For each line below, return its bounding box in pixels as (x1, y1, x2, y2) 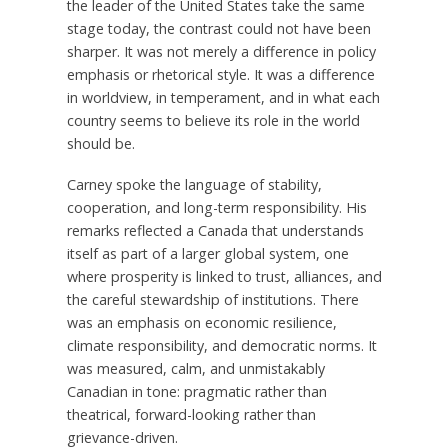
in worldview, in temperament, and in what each (66, 87, 380, 107)
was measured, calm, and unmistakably (66, 358, 325, 378)
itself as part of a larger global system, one (66, 243, 349, 263)
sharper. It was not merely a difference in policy (66, 41, 376, 61)
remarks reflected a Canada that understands (66, 220, 364, 240)
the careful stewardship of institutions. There (66, 289, 359, 309)
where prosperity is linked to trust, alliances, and (66, 266, 382, 286)
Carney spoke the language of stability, (66, 174, 322, 194)
